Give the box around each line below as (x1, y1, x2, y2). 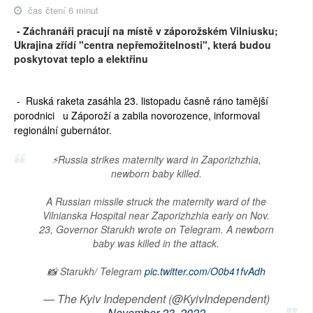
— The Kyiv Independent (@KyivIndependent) (43, 290, 270, 307)
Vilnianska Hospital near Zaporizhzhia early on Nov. (43, 208, 270, 222)
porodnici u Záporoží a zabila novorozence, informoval (14, 108, 260, 122)
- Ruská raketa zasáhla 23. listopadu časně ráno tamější (14, 93, 268, 108)
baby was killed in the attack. (93, 235, 219, 250)
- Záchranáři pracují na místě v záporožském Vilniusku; (14, 23, 278, 38)
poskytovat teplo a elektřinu (14, 51, 148, 66)
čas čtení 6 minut (25, 3, 99, 17)
